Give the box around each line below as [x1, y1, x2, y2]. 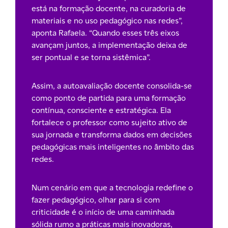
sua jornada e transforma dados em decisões [32, 129, 192, 140]
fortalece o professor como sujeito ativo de [32, 117, 187, 128]
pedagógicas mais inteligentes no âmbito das [32, 141, 194, 152]
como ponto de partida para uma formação [32, 92, 186, 103]
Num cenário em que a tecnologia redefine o [32, 182, 193, 193]
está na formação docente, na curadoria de [32, 3, 186, 14]
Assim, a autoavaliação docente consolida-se [32, 80, 192, 91]
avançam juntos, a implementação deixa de [32, 39, 187, 50]
